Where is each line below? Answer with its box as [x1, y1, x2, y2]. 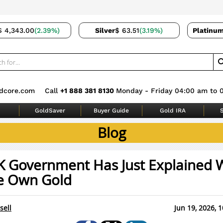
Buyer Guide [94, 107, 129, 114]
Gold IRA [160, 107, 186, 114]
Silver [95, 26, 115, 34]
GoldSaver [35, 107, 66, 114]
